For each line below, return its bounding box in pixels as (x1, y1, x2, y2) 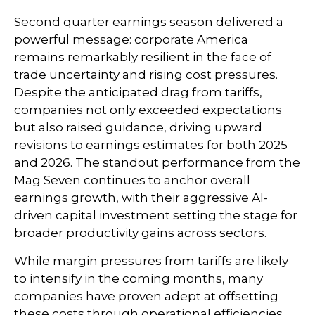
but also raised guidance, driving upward (14, 120, 262, 135)
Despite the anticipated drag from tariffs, (14, 85, 262, 100)
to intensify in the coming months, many (14, 271, 263, 286)
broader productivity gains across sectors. (14, 226, 266, 240)
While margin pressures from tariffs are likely (14, 254, 288, 269)
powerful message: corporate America (14, 32, 248, 47)
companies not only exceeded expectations (14, 103, 282, 117)
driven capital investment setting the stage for (14, 208, 297, 223)
